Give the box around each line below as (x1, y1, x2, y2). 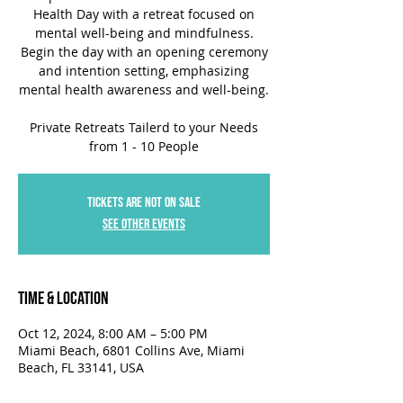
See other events (103, 216, 185, 233)
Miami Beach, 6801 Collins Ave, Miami (18, 342, 245, 359)
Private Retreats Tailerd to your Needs (30, 119, 258, 136)
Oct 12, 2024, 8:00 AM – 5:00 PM (18, 325, 208, 342)
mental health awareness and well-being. (19, 81, 269, 98)
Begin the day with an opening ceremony (20, 43, 268, 60)
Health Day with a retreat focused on (33, 5, 255, 22)
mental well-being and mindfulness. (34, 24, 254, 41)
